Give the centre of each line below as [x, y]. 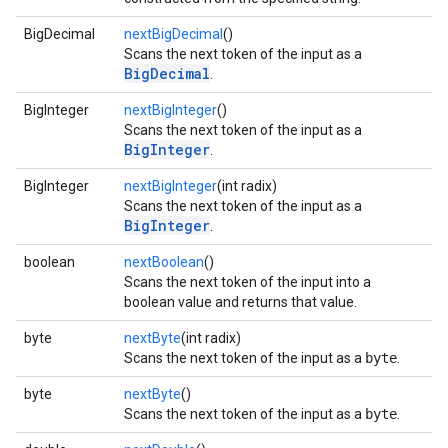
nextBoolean [164, 262]
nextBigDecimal [173, 34]
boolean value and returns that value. [240, 302]
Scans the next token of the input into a [247, 282]
